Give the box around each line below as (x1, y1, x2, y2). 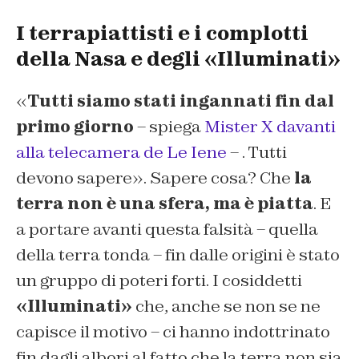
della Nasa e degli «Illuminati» (16, 46, 341, 71)
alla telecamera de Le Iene (16, 141, 227, 163)
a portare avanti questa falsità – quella (16, 218, 318, 240)
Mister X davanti (204, 115, 336, 137)
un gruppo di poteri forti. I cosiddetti (16, 269, 302, 291)
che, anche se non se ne (132, 295, 321, 317)
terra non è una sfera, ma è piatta (16, 192, 313, 214)
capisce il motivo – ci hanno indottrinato (16, 321, 330, 342)
